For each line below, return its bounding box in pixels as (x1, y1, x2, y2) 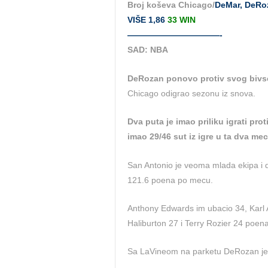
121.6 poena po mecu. (127, 175, 213, 185)
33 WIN (167, 15, 196, 25)
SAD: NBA (127, 45, 168, 55)
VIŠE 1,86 (127, 15, 167, 25)
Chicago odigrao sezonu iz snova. (127, 88, 255, 98)
